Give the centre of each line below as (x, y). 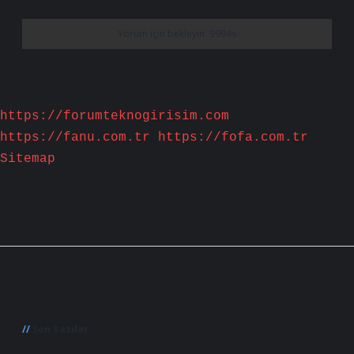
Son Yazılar (60, 329)
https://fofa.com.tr (233, 137)
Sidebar (64, 298)
